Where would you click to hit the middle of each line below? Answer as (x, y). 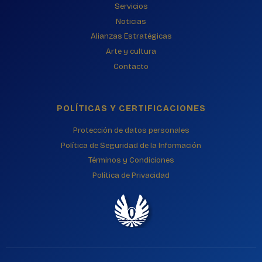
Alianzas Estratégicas (131, 37)
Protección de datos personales (131, 131)
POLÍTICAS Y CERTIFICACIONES (131, 108)
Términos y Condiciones (131, 161)
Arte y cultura (131, 52)
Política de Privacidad (131, 176)
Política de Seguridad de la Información (131, 145)
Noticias (131, 21)
